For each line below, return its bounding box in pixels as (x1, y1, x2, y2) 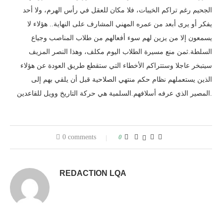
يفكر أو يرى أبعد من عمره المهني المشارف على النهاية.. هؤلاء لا (27, 20, 212, 28)
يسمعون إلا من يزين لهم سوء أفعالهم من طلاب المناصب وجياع (31, 34, 212, 42)
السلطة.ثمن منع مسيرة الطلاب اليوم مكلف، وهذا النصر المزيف (29, 48, 212, 55)
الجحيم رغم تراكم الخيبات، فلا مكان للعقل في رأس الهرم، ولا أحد (23, 6, 212, 14)
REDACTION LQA (59, 169, 126, 177)
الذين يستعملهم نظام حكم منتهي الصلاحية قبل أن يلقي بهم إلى (31, 76, 212, 83)
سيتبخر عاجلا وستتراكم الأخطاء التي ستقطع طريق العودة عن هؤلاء (20, 62, 212, 69)
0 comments (62, 133, 96, 141)
